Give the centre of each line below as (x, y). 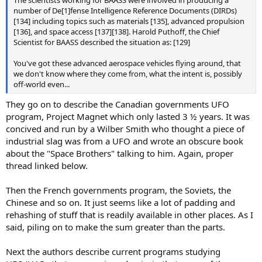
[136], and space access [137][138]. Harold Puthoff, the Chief (116, 32)
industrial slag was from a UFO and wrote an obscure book (125, 141)
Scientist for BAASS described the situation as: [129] (102, 42)
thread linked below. (47, 165)
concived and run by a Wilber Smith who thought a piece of (125, 128)
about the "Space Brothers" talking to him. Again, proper (120, 153)
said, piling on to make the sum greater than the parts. (116, 227)
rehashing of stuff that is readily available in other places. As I (130, 214)
